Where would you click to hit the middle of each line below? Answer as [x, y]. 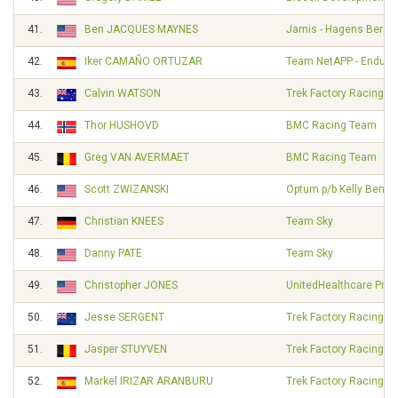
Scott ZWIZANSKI [127, 189]
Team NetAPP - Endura [341, 61]
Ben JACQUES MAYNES [141, 29]
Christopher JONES [131, 285]
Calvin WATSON [123, 93]
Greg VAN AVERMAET [137, 157]
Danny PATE [113, 253]
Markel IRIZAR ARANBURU [149, 381]
